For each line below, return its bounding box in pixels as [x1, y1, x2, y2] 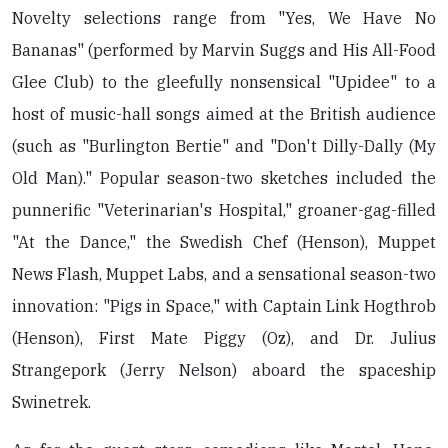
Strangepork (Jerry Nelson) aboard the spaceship [12, 360, 436, 380]
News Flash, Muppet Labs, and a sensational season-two [12, 264, 436, 284]
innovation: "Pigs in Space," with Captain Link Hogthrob [12, 296, 436, 316]
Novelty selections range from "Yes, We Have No [12, 8, 436, 28]
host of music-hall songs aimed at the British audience [12, 104, 436, 124]
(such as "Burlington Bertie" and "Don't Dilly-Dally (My [12, 136, 436, 156]
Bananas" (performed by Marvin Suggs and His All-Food [12, 40, 436, 60]
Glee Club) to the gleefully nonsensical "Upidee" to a [12, 72, 436, 92]
